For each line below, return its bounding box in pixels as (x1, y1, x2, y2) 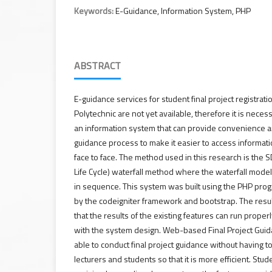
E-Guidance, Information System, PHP (115, 4, 251, 18)
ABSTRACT (74, 58, 121, 73)
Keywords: (74, 4, 115, 18)
